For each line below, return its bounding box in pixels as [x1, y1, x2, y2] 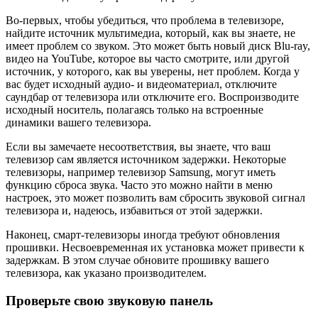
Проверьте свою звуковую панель [6, 292, 213, 308]
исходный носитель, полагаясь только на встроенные [6, 104, 263, 116]
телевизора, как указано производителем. [6, 267, 207, 280]
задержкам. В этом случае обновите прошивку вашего [6, 254, 269, 267]
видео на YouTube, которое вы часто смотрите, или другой [6, 53, 290, 65]
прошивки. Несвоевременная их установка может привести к [6, 241, 305, 254]
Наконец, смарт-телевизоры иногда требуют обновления [6, 229, 280, 241]
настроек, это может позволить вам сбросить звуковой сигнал [6, 192, 305, 204]
